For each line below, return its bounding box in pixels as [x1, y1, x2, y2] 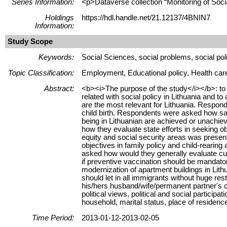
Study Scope [8, 37, 53, 46]
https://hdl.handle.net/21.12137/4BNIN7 [82, 13, 210, 22]
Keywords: [39, 53, 74, 61]
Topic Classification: [8, 68, 74, 77]
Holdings [45, 13, 74, 22]
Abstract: [44, 84, 74, 93]
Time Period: [32, 213, 74, 222]
